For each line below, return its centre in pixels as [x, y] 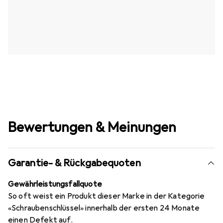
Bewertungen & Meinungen [92, 127]
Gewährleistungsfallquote [55, 184]
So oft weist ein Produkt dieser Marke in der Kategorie [107, 196]
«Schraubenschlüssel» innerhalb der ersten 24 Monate [104, 208]
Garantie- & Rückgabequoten [74, 163]
